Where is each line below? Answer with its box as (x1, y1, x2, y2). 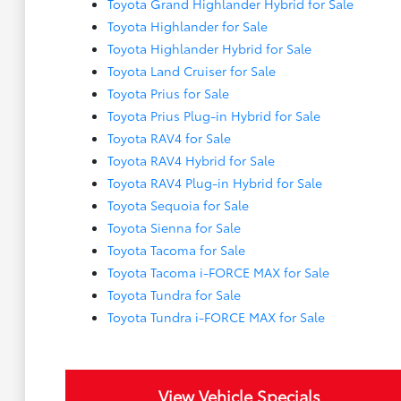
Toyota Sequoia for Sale (107, 196, 249, 214)
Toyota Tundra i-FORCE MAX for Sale (107, 308, 325, 326)
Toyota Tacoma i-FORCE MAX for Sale (107, 263, 329, 281)
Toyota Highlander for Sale (107, 17, 268, 35)
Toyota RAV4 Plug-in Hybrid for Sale (107, 174, 322, 192)
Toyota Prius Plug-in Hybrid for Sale (107, 107, 320, 124)
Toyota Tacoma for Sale (107, 241, 245, 259)
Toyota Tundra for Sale (107, 286, 241, 303)
